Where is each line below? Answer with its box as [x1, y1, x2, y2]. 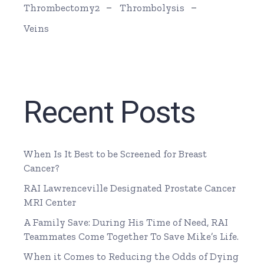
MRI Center [24, 196, 77, 209]
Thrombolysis [120, 2, 185, 14]
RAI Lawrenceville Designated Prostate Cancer [24, 182, 236, 194]
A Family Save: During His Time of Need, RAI [24, 216, 229, 229]
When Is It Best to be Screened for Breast [24, 148, 207, 160]
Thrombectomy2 [24, 2, 100, 14]
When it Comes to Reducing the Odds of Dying [24, 250, 239, 263]
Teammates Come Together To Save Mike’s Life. [24, 230, 239, 243]
